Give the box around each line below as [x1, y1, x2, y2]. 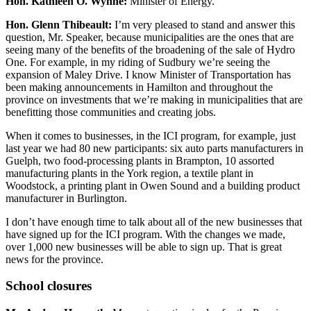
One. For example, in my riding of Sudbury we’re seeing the [6, 56, 270, 68]
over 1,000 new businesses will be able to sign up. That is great [6, 240, 282, 253]
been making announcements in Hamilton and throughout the [6, 81, 273, 93]
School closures [6, 278, 92, 294]
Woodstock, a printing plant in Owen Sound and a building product [6, 179, 300, 192]
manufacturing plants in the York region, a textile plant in [6, 167, 253, 179]
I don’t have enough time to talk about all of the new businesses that [6, 215, 302, 228]
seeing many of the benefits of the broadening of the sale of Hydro [6, 43, 295, 56]
